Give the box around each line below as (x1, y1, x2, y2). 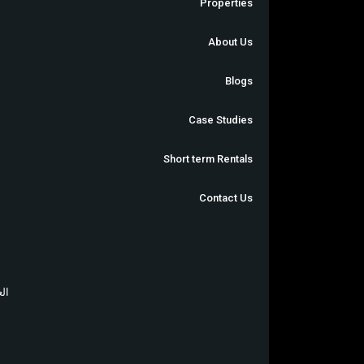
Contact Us (199, 192, 253, 205)
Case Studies (188, 114, 253, 127)
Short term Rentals (163, 153, 253, 166)
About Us (208, 36, 253, 49)
